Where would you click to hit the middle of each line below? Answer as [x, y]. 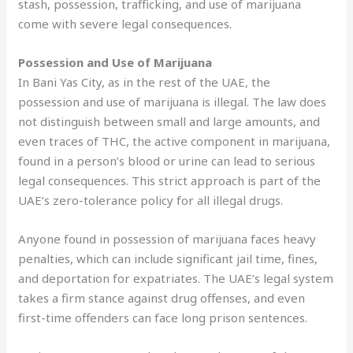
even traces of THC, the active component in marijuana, [175, 141]
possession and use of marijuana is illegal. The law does [173, 101]
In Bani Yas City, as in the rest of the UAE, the [145, 82]
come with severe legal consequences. [125, 23]
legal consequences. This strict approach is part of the [170, 180]
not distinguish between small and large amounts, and [169, 121]
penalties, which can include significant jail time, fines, [168, 258]
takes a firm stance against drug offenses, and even [162, 297]
